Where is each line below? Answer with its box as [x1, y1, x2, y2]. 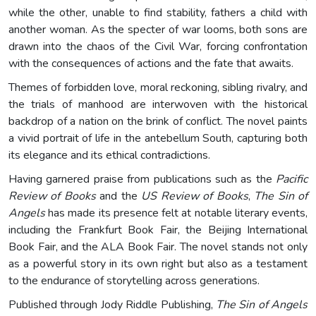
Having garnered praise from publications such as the [8, 171, 276, 187]
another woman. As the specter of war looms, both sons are [8, 21, 308, 37]
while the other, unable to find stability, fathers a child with [8, 4, 308, 20]
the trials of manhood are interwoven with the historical [8, 96, 308, 112]
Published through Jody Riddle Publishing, [8, 296, 216, 312]
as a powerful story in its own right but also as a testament [8, 255, 308, 272]
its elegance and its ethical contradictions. [8, 147, 210, 163]
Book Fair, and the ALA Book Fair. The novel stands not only [8, 238, 308, 255]
